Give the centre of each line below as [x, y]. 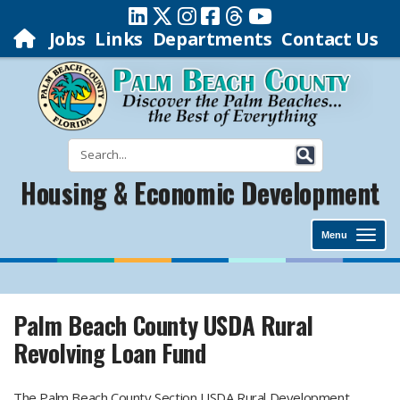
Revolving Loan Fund [110, 353]
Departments [212, 39]
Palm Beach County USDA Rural [163, 325]
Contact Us [330, 39]
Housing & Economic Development [200, 192]
